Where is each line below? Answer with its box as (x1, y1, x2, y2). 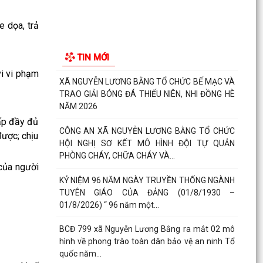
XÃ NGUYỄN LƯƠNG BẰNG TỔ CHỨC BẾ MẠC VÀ (59, 77, 235, 87)
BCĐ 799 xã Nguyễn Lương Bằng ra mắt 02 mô (59, 224, 235, 234)
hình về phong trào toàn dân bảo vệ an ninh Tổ (59, 237, 235, 247)
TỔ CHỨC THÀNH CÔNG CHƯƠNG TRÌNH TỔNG (59, 40, 235, 50)
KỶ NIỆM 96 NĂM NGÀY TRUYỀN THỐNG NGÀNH (59, 175, 235, 185)
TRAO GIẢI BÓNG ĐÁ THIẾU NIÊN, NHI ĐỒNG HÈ (59, 89, 235, 99)
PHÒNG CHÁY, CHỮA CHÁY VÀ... (59, 150, 175, 160)
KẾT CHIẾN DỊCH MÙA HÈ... (59, 52, 155, 62)
